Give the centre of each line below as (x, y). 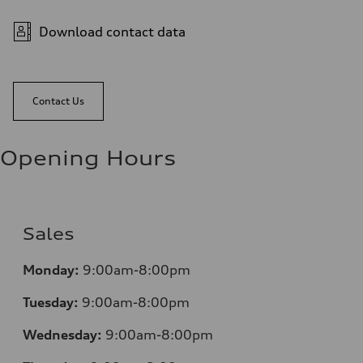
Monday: (51, 269)
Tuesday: (51, 302)
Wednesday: (62, 334)
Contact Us (58, 100)
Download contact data (112, 31)
